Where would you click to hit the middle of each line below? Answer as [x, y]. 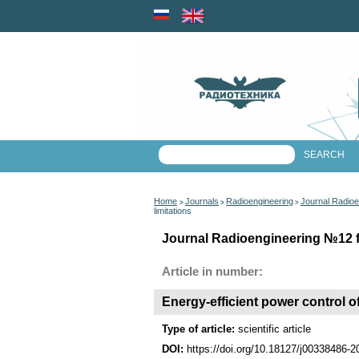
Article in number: [212, 272]
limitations [173, 211]
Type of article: [200, 329]
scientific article [274, 329]
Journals [202, 201]
